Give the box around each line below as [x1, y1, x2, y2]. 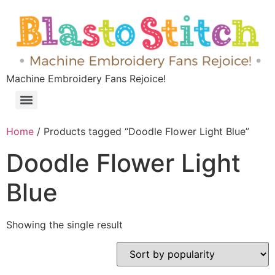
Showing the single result [6, 219, 123, 231]
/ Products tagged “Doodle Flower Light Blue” [34, 125, 249, 138]
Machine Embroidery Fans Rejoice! [6, 72, 166, 85]
